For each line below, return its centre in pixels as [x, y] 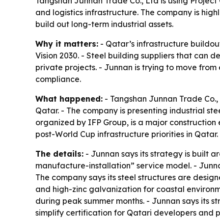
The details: [59, 153]
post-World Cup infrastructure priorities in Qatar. [127, 134]
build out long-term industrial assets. [104, 24]
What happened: [69, 98]
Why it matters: [67, 43]
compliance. [58, 79]
